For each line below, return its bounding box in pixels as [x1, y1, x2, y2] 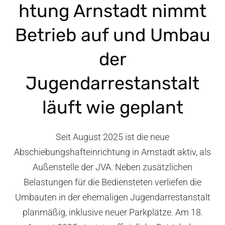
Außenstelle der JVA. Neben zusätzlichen [33, 161, 192, 172]
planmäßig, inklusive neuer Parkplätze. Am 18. [22, 206, 203, 217]
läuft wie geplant [42, 96, 183, 118]
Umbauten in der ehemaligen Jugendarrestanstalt [15, 191, 210, 202]
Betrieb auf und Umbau [15, 24, 210, 46]
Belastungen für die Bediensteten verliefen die [24, 176, 201, 187]
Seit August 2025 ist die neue [56, 131, 169, 142]
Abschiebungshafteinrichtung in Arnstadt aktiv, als [14, 146, 211, 157]
